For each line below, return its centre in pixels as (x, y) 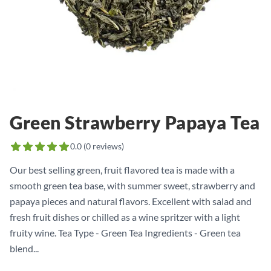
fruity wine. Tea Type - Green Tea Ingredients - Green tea (125, 233)
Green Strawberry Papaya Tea (135, 122)
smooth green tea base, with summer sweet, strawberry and (132, 185)
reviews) (107, 146)
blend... (24, 248)
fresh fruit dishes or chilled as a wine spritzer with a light (125, 217)
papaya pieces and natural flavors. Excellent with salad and (131, 201)
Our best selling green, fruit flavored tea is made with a (122, 170)
